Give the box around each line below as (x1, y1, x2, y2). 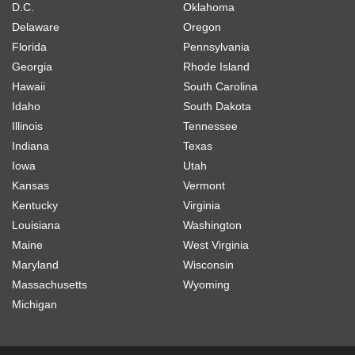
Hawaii (12, 79, 45, 93)
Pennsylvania (183, 40, 250, 53)
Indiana (12, 139, 49, 152)
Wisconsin (183, 258, 234, 271)
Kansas (12, 178, 49, 192)
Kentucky (12, 198, 58, 212)
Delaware (12, 20, 59, 33)
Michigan (12, 297, 57, 311)
